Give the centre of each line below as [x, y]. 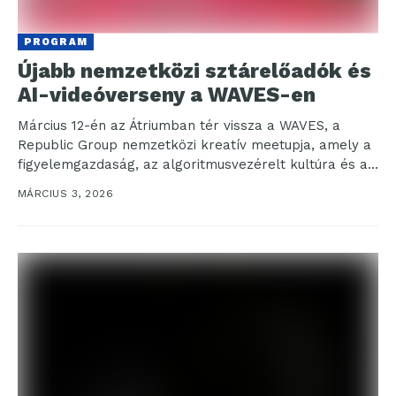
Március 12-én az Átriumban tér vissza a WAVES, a [179, 125]
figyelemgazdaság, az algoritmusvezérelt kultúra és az [196, 164]
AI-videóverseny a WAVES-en [167, 95]
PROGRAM [56, 42]
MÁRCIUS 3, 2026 [66, 193]
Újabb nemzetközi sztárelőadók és [194, 71]
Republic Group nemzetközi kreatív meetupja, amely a [194, 145]
